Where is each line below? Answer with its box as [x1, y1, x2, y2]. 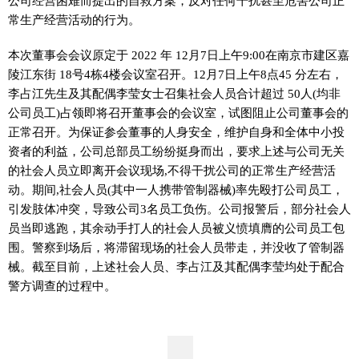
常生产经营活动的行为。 [8, 13, 140, 26]
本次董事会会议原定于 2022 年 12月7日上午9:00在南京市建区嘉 [8, 48, 349, 62]
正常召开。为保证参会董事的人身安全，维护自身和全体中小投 [8, 125, 345, 139]
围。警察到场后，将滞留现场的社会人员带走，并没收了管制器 [8, 240, 345, 254]
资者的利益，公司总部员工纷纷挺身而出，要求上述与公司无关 [8, 144, 345, 158]
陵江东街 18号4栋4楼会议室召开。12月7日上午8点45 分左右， [8, 67, 343, 81]
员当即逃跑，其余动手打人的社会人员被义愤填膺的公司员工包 [8, 221, 345, 235]
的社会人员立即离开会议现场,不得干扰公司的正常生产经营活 [8, 163, 336, 177]
